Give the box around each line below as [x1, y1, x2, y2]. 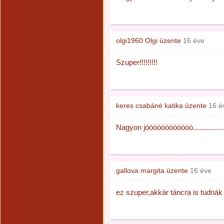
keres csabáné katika [116, 101, 183, 109]
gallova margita [116, 166, 164, 174]
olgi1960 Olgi [116, 36, 157, 44]
